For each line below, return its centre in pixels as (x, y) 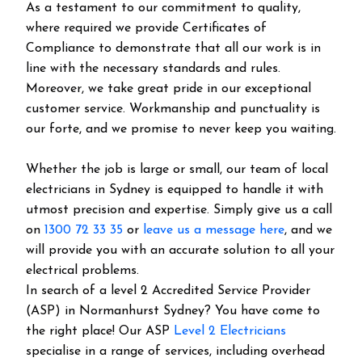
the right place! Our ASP (100, 331)
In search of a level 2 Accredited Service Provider (168, 291)
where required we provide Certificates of (146, 28)
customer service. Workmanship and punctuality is (173, 109)
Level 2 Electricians (230, 331)
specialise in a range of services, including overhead (175, 351)
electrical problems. (82, 271)
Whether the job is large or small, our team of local (177, 170)
